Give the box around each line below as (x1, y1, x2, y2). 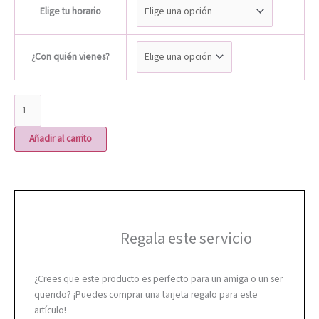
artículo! (34, 303, 67, 317)
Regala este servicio (120, 228, 253, 249)
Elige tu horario (40, 4, 101, 18)
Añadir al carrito (29, 132, 92, 145)
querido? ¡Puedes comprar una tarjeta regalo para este (34, 288, 258, 301)
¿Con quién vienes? (31, 50, 110, 63)
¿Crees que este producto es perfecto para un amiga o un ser (34, 272, 283, 286)
